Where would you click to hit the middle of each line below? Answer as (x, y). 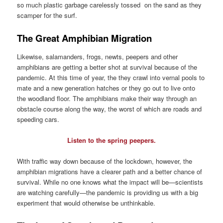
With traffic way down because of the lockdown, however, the (105, 161)
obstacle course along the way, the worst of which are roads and (110, 109)
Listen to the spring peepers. (111, 140)
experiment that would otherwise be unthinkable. (86, 203)
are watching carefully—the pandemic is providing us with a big (108, 193)
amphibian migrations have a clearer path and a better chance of (110, 172)
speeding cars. (38, 119)
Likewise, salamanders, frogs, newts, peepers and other (98, 57)
